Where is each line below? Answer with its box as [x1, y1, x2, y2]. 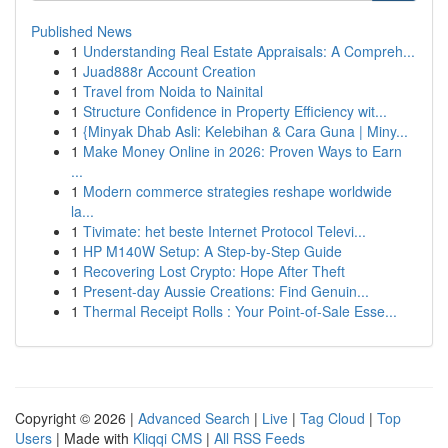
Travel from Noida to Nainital [83, 81, 263, 101]
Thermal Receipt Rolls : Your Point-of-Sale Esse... [83, 301, 397, 321]
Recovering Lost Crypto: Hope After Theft [83, 261, 345, 281]
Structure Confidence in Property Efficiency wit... [83, 101, 387, 121]
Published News [31, 21, 132, 41]
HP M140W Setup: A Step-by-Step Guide [83, 241, 342, 261]
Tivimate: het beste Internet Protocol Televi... [83, 221, 366, 241]
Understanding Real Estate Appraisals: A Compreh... [83, 41, 415, 61]
